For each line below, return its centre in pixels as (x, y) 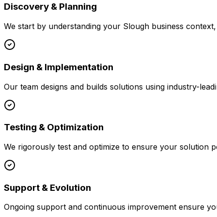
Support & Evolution (47, 187)
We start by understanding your (63, 26)
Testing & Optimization (54, 127)
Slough (136, 26)
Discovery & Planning (50, 7)
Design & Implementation (59, 67)
